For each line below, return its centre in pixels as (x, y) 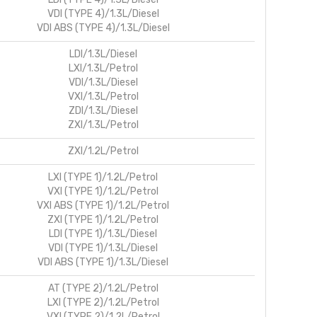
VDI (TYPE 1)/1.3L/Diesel (103, 248)
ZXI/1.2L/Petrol (103, 151)
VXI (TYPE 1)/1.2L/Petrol (103, 192)
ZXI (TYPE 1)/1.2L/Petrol (103, 220)
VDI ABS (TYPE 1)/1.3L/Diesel (103, 263)
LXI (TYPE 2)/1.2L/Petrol (103, 303)
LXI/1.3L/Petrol (103, 69)
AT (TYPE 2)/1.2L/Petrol (103, 289)
